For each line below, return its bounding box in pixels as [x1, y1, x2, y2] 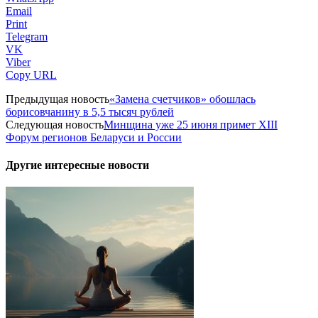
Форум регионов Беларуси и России [6, 131, 182, 143]
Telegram [6, 30, 48, 43]
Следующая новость [6, 118, 104, 131]
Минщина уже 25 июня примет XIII [104, 118, 278, 131]
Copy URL [6, 68, 57, 81]
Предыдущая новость [6, 92, 109, 105]
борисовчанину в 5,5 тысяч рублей [6, 105, 174, 118]
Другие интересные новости [6, 159, 149, 172]
